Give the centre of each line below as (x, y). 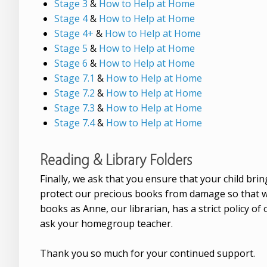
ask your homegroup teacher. (106, 223)
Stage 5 (72, 49)
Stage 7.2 (74, 93)
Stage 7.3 (74, 108)
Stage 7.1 (74, 78)
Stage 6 (71, 63)
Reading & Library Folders (116, 159)
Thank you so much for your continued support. (148, 253)
